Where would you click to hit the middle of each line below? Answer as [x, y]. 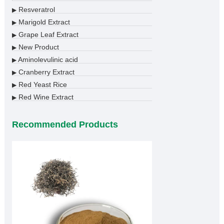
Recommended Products [65, 125]
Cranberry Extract [45, 72]
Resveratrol [35, 10]
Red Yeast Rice [41, 85]
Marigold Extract [43, 22]
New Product [37, 47]
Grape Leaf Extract [47, 35]
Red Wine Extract [45, 97]
